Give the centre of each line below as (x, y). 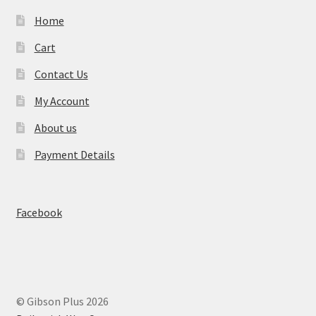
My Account (62, 101)
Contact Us (61, 74)
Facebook (39, 213)
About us (55, 127)
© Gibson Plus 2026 (62, 302)
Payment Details (74, 154)
